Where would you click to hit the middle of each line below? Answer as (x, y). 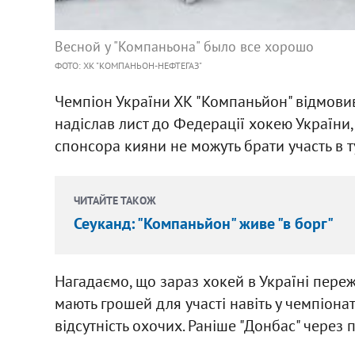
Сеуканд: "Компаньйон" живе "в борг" (203, 223)
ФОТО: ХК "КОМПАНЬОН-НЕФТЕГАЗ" (128, 65)
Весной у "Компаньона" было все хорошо (184, 46)
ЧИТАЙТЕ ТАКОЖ (115, 200)
